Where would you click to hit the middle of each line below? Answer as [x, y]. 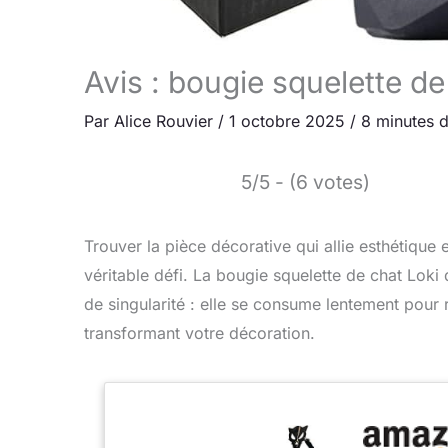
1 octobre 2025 [289, 120]
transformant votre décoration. [199, 332]
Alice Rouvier [166, 120]
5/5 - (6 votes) [305, 181]
